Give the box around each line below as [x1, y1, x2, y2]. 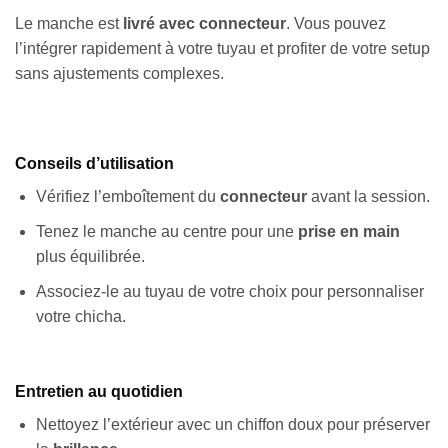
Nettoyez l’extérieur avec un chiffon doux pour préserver [35, 416, 430, 434]
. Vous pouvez [286, 14, 386, 32]
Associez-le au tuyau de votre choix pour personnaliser [35, 282, 424, 300]
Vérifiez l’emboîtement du [35, 188, 220, 206]
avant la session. [306, 188, 430, 206]
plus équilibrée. [35, 248, 145, 266]
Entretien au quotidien [15, 383, 183, 401]
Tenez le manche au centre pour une [35, 223, 298, 241]
